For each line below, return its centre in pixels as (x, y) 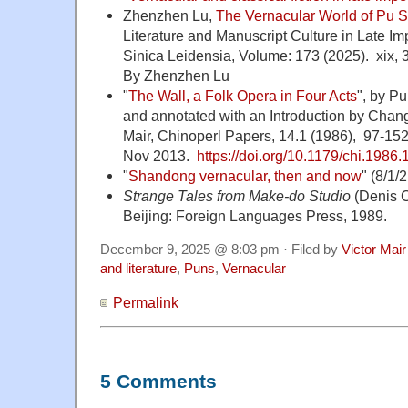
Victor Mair (374, 250)
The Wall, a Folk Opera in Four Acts (242, 96)
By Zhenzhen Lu (178, 76)
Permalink (146, 303)
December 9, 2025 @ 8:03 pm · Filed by (221, 250)
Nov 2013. (159, 156)
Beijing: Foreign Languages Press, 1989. (255, 216)
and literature (138, 269)
